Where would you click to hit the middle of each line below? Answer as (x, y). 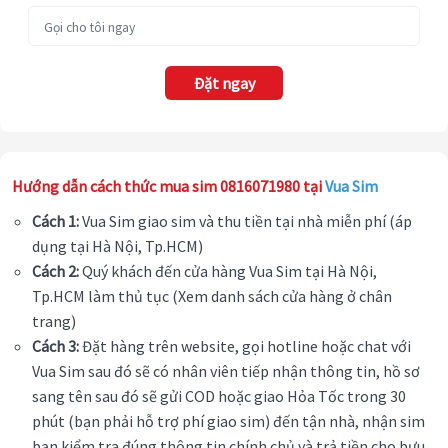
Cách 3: (55, 346)
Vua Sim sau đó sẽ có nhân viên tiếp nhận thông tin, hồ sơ (226, 371)
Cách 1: (55, 221)
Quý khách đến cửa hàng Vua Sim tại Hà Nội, (228, 271)
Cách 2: (55, 271)
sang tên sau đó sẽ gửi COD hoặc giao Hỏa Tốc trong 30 (219, 396)
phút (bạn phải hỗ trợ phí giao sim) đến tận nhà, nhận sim (228, 421)
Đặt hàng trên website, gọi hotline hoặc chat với (245, 346)
